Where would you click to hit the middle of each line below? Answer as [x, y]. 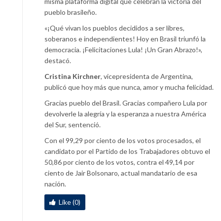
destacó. [58, 60]
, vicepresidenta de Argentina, [147, 76]
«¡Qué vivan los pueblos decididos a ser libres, [114, 28]
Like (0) [70, 202]
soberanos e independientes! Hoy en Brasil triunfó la [125, 38]
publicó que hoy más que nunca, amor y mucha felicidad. [129, 87]
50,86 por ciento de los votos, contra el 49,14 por [119, 162]
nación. [55, 184]
